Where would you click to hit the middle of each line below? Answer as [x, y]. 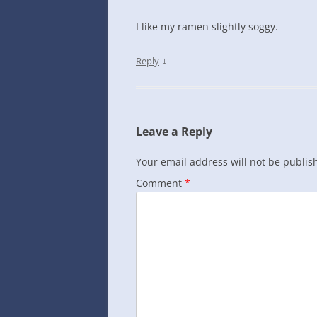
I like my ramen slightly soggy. [207, 27]
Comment [160, 183]
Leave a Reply [174, 132]
